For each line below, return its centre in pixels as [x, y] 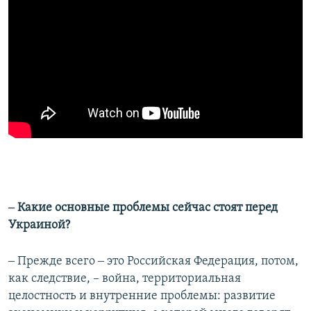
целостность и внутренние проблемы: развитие [142, 296]
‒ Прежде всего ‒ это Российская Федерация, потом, [153, 262]
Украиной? [39, 226]
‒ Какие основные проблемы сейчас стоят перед [143, 208]
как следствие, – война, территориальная [125, 279]
